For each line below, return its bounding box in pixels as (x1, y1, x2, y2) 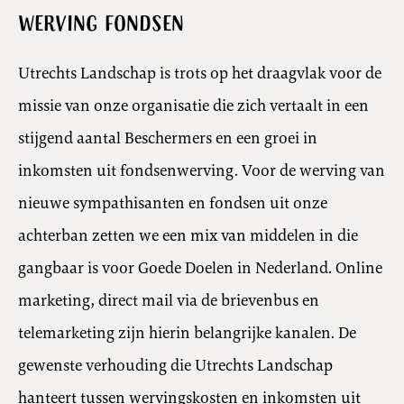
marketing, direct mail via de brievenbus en (18, 289, 319, 311)
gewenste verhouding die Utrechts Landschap (18, 353, 333, 376)
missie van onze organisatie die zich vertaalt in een (18, 94, 369, 116)
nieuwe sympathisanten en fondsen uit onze (18, 191, 327, 214)
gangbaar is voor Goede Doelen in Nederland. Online (18, 256, 382, 279)
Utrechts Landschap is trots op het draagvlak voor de (18, 61, 381, 84)
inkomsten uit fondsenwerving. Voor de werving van (18, 159, 385, 181)
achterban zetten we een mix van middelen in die (18, 224, 358, 246)
